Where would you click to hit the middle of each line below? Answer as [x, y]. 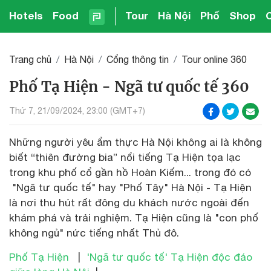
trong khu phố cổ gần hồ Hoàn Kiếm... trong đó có [130, 172]
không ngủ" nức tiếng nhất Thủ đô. [94, 233]
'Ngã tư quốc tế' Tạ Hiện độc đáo [169, 257]
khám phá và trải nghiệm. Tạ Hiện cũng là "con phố [134, 217]
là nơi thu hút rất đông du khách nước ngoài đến [129, 202]
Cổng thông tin [138, 59]
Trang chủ [30, 59]
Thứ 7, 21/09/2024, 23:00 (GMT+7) [77, 111]
